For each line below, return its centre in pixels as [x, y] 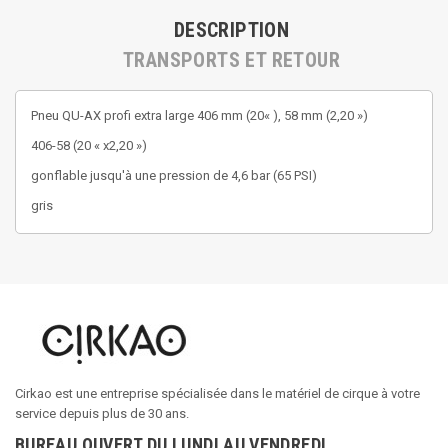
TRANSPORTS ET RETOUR [231, 60]
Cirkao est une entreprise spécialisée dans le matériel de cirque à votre [217, 393]
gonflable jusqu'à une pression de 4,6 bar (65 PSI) [174, 175]
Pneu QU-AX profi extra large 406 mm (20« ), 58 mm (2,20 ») [199, 115]
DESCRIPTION [231, 30]
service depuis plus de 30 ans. [102, 413]
